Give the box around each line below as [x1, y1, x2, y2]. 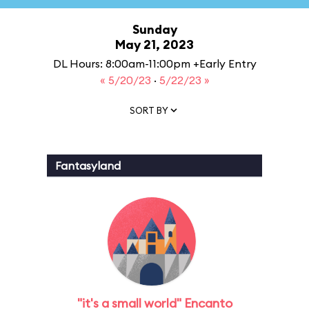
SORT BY [130, 104, 168, 116]
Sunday [132, 21, 177, 37]
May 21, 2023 [115, 37, 194, 52]
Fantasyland [55, 159, 121, 172]
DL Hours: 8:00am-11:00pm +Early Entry [52, 57, 257, 70]
